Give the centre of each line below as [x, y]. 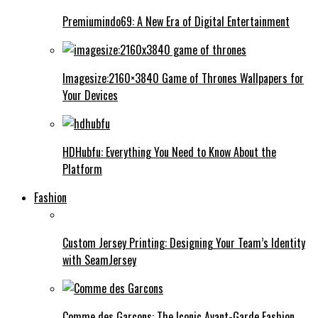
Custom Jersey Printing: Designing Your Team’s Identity [184, 242]
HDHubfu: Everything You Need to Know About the [169, 152]
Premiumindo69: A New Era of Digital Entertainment [176, 21]
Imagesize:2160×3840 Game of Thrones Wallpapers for [183, 78]
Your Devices [90, 95]
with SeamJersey [99, 259]
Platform [82, 169]
